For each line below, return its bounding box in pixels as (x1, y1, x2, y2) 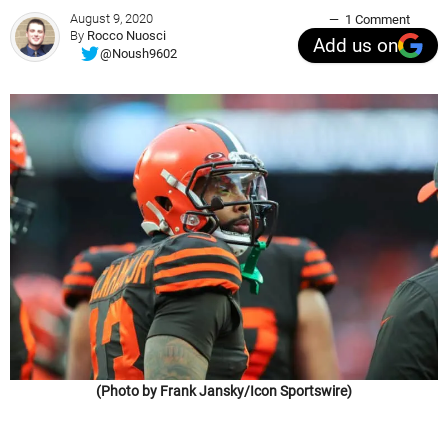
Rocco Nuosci (87, 28, 166, 44)
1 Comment (344, 12, 410, 28)
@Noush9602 (100, 45, 177, 61)
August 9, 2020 (70, 11, 153, 27)
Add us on (313, 34, 398, 57)
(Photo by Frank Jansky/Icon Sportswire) (96, 382, 352, 399)
